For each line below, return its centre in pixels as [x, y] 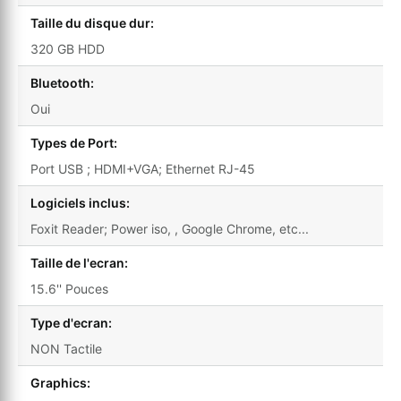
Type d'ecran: [71, 323]
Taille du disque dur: [92, 23]
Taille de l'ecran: [79, 263]
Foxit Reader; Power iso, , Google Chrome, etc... [170, 229]
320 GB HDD [68, 49]
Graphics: [60, 383]
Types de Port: [74, 143]
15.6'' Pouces [69, 289]
